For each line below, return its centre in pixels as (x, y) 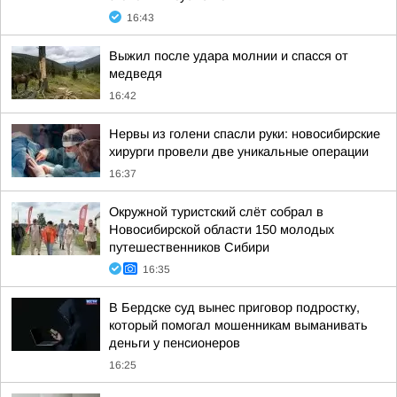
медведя (136, 74)
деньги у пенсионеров (175, 343)
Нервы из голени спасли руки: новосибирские (245, 134)
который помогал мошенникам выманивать (238, 325)
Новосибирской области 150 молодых (222, 230)
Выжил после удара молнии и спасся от (229, 56)
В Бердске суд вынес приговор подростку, (234, 307)
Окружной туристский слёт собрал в (216, 212)
